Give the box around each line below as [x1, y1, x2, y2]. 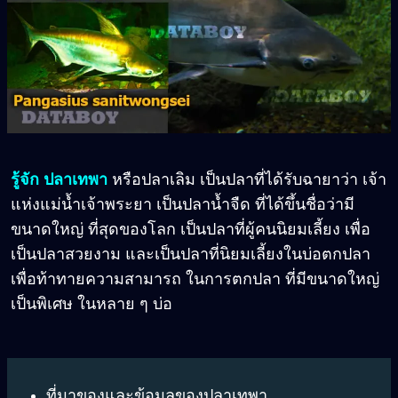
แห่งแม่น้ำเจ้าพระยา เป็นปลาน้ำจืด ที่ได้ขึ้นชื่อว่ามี [11, 195, 354, 214]
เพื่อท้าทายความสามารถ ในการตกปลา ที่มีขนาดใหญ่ [11, 270, 379, 289]
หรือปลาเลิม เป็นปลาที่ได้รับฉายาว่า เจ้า [107, 171, 386, 189]
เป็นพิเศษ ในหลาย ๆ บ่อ [11, 295, 172, 314]
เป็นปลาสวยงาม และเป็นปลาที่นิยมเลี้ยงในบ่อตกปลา [11, 245, 370, 264]
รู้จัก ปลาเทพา [11, 171, 107, 189]
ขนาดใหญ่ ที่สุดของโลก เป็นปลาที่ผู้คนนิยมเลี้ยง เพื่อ [11, 220, 370, 239]
